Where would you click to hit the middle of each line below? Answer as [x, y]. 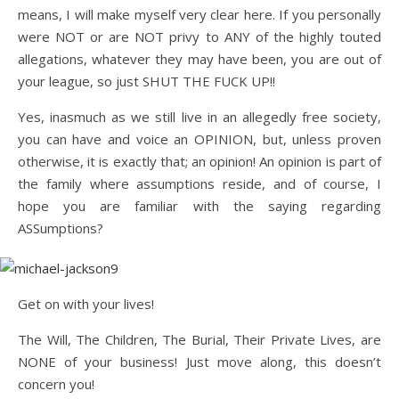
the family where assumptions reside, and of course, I [199, 183]
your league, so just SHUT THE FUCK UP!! [147, 81]
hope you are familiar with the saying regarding [199, 206]
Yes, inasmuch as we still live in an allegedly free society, [199, 117]
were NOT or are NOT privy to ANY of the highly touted [199, 37]
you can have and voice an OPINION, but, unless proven [199, 139]
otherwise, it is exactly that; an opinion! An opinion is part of [199, 161]
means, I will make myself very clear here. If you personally [199, 14]
